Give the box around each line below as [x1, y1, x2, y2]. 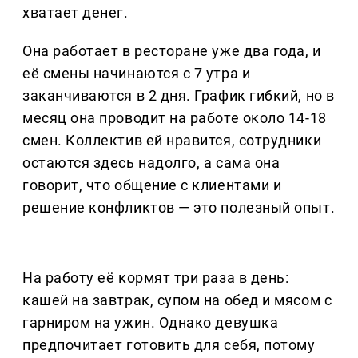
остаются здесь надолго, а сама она [22, 154, 280, 172]
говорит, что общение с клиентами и [22, 177, 282, 194]
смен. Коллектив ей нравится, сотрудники [22, 132, 322, 149]
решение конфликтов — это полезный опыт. [22, 199, 336, 217]
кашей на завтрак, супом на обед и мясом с [22, 292, 332, 309]
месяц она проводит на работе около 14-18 [22, 109, 327, 127]
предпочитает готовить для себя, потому [22, 336, 316, 354]
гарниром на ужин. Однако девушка [22, 314, 279, 332]
